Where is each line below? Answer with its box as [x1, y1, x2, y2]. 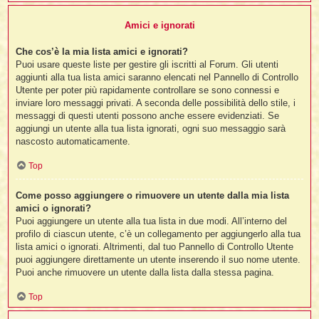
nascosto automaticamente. [16, 136, 131, 147]
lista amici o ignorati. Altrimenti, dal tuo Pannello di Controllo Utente [16, 241, 294, 253]
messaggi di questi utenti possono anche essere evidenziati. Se [16, 110, 280, 122]
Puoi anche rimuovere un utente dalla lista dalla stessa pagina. [16, 267, 275, 278]
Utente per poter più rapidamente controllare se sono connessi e [16, 85, 280, 96]
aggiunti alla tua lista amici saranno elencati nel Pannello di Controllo [16, 72, 299, 83]
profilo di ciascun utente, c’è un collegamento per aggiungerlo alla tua [16, 229, 301, 240]
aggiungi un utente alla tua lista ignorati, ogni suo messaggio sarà [16, 123, 286, 135]
